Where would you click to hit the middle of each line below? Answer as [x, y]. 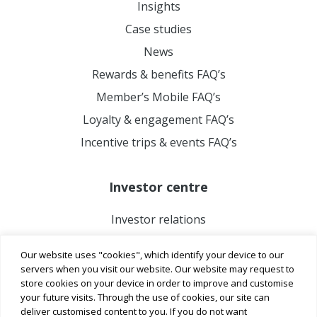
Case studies [158, 29]
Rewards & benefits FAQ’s [158, 74]
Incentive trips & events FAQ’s [158, 142]
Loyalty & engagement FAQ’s [158, 119]
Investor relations [158, 219]
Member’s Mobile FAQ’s [158, 97]
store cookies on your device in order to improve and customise [157, 283]
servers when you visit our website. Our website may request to [157, 269]
